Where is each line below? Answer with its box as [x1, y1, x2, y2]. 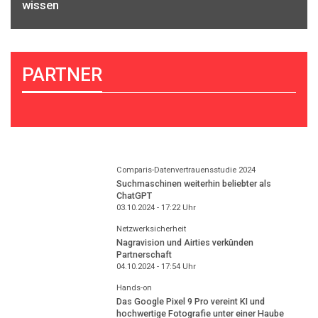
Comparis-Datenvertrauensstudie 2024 [116, 165, 256, 175]
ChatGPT [116, 190, 152, 201]
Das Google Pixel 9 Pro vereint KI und [116, 295, 265, 307]
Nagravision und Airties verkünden [116, 236, 253, 248]
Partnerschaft [116, 248, 172, 260]
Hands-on [116, 283, 152, 293]
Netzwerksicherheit [116, 224, 186, 234]
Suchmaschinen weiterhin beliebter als [116, 177, 271, 189]
